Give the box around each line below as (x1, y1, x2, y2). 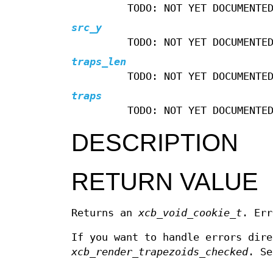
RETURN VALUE (71, 168, 258, 196)
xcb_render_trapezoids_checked (71, 246, 248, 258)
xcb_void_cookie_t (138, 207, 242, 219)
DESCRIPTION (71, 129, 238, 157)
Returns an (71, 207, 138, 219)
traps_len (71, 56, 126, 68)
